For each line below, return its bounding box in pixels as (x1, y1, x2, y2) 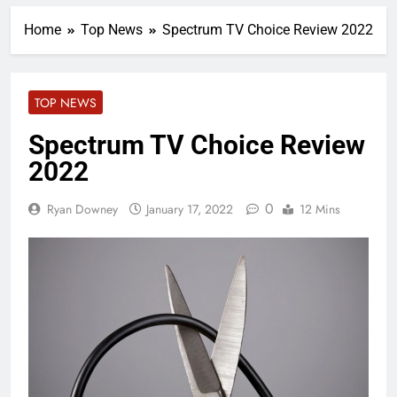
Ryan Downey (47, 200, 118, 218)
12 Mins (300, 200, 340, 218)
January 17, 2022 (146, 200, 233, 218)
